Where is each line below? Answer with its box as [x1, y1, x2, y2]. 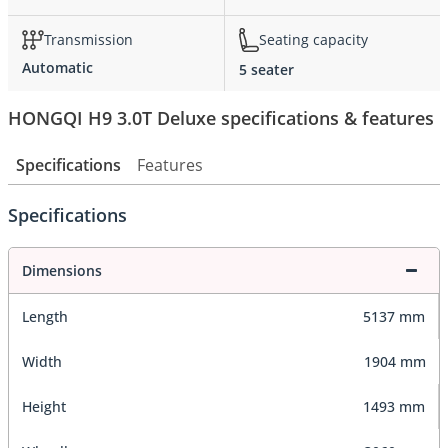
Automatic [22, 57, 93, 77]
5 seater [239, 59, 294, 79]
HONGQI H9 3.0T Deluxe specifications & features [8, 105, 434, 130]
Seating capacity [259, 30, 368, 50]
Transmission [44, 30, 133, 50]
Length [22, 307, 68, 327]
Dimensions [22, 261, 102, 281]
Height [22, 397, 66, 417]
